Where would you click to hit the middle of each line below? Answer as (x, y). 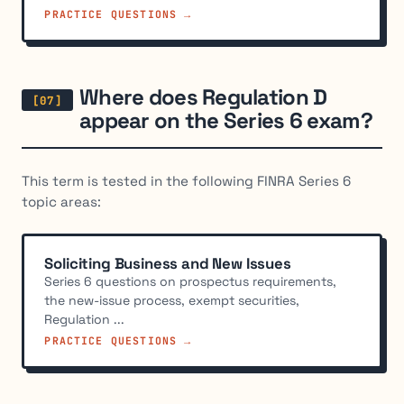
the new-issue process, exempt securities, (172, 300)
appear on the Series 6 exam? (226, 121)
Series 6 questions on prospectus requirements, (191, 281)
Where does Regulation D (203, 97)
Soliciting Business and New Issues (168, 263)
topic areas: (61, 201)
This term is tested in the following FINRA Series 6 (186, 180)
